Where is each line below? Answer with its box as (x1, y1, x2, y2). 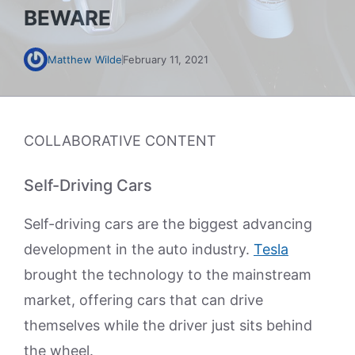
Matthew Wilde (48, 53, 122, 66)
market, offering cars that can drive (24, 292, 263, 308)
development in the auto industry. (24, 241, 254, 258)
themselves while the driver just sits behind (24, 317, 312, 334)
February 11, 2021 (123, 53, 208, 66)
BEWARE (24, 6, 111, 30)
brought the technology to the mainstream (24, 266, 311, 283)
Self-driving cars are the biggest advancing (24, 216, 312, 232)
